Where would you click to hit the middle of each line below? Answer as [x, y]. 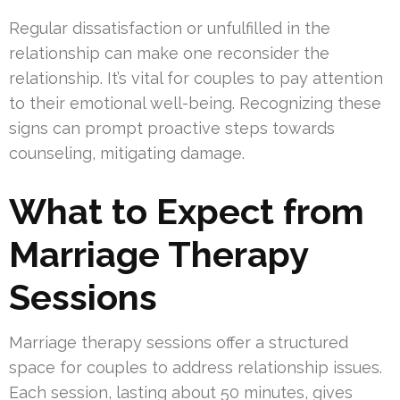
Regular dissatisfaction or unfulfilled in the [170, 29]
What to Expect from [187, 212]
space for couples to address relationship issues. [196, 368]
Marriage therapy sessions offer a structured [179, 343]
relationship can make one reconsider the [169, 54]
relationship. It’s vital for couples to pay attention [196, 79]
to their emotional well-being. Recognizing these [195, 104]
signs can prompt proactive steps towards [172, 129]
